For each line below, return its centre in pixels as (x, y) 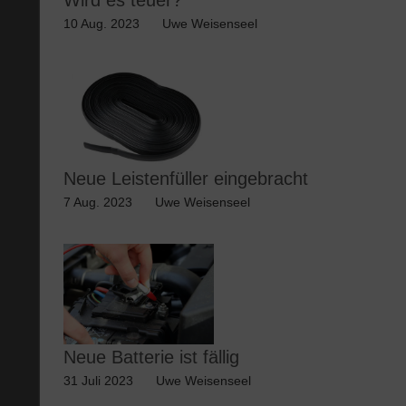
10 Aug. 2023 (101, 23)
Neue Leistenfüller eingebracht (185, 179)
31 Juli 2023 (98, 381)
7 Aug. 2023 (97, 202)
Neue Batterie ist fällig (151, 358)
